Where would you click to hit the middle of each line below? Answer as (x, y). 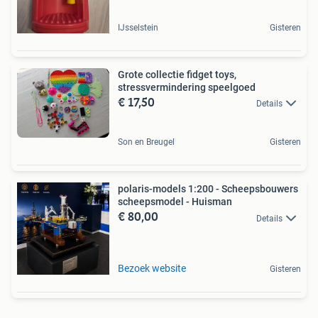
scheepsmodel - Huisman (175, 202)
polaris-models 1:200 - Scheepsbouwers (208, 189)
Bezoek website (152, 269)
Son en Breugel (146, 142)
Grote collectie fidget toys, (177, 74)
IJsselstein (138, 27)
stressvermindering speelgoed (187, 87)
